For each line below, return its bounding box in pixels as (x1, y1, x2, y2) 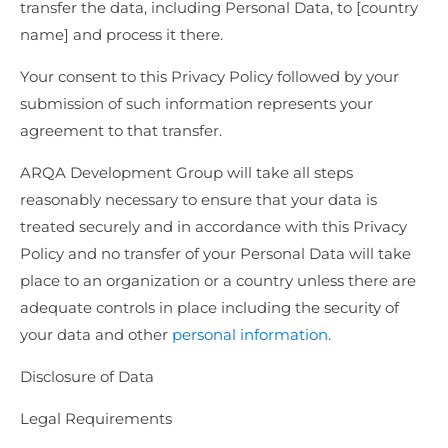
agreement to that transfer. (20, 121, 222, 141)
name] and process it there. (20, 25, 223, 45)
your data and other (20, 325, 172, 345)
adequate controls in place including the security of (20, 298, 399, 318)
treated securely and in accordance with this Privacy (20, 217, 407, 237)
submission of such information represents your (20, 94, 373, 114)
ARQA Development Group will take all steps (20, 163, 353, 183)
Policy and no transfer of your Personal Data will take (20, 244, 411, 264)
